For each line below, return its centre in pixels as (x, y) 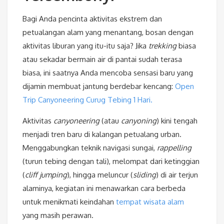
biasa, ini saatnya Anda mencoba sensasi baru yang (108, 73)
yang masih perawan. (58, 215)
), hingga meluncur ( (100, 175)
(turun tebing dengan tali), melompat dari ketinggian (111, 161)
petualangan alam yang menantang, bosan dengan (108, 32)
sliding (144, 175)
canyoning (139, 121)
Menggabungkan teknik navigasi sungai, (90, 148)
